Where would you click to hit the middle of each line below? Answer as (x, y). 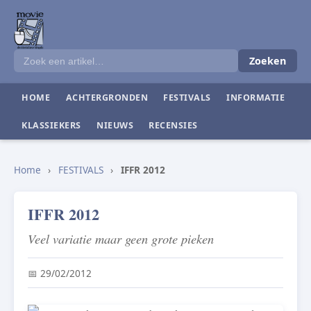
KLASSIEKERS (51, 126)
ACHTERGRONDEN (107, 97)
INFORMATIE (256, 97)
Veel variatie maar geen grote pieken (121, 239)
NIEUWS (115, 126)
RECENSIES (173, 126)
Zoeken (268, 61)
